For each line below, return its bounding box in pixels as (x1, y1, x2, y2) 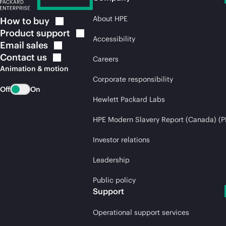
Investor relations (93, 135, 150, 144)
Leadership (93, 155, 130, 164)
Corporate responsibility (93, 74, 173, 84)
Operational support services (93, 207, 189, 217)
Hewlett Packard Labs (93, 94, 165, 104)
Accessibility (93, 34, 135, 43)
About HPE (93, 14, 128, 23)
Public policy (93, 175, 136, 185)
